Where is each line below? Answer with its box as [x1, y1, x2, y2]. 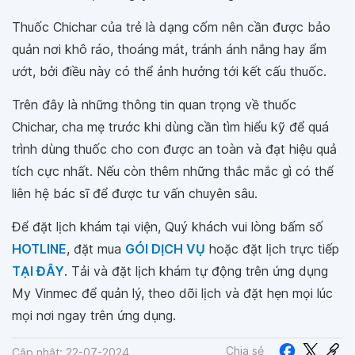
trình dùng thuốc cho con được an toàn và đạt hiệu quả [12, 141, 337, 157]
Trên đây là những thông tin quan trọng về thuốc [12, 97, 296, 113]
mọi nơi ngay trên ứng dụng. [12, 307, 176, 323]
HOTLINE [12, 241, 67, 257]
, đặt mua [67, 241, 125, 257]
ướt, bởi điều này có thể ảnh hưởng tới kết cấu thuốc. [12, 63, 326, 79]
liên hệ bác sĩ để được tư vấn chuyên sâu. [12, 185, 258, 201]
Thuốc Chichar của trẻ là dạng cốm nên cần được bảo [12, 19, 330, 35]
